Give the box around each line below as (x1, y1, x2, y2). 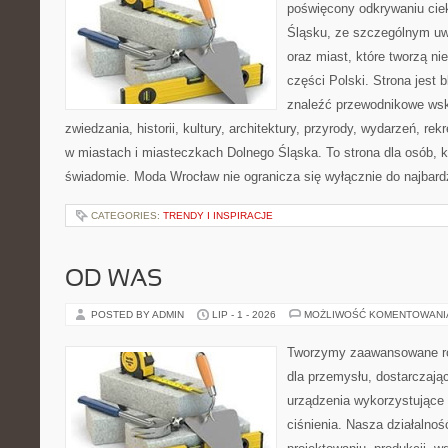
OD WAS (65, 269, 162, 291)
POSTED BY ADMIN (91, 309, 187, 320)
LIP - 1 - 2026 (212, 309, 276, 320)
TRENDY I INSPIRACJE (163, 210, 273, 221)
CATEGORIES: (91, 210, 163, 221)
